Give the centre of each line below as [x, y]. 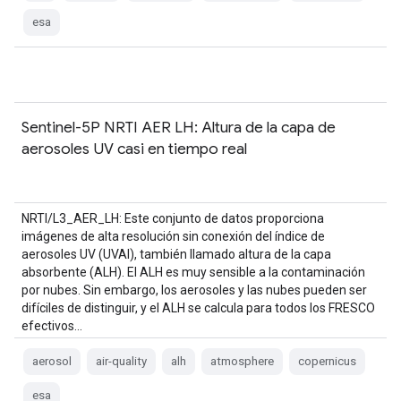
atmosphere [242, 361]
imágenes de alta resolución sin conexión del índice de [173, 236]
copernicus [327, 361]
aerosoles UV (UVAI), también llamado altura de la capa [176, 254]
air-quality [121, 361]
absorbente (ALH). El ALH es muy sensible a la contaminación [193, 272]
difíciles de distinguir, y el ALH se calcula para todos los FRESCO [198, 308]
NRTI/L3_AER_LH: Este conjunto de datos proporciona [173, 218]
